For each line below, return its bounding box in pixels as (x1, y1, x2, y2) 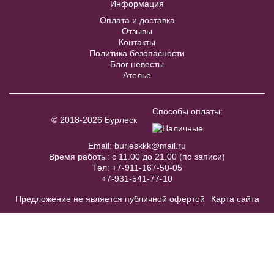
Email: (88, 140, 114, 150)
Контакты (119, 37, 155, 47)
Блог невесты (110, 59, 164, 69)
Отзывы (122, 26, 152, 36)
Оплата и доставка (99, 15, 175, 25)
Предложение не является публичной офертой (15, 193, 205, 204)
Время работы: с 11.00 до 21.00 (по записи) (49, 151, 225, 161)
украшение (56, 131, 109, 144)
